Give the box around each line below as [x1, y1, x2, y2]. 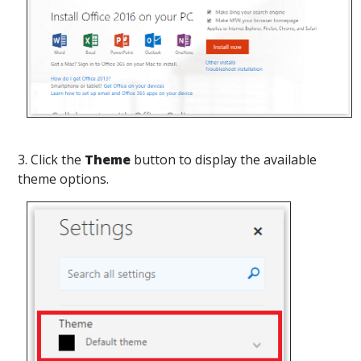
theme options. [18, 169, 109, 188]
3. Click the [18, 150, 85, 168]
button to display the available [131, 150, 317, 168]
